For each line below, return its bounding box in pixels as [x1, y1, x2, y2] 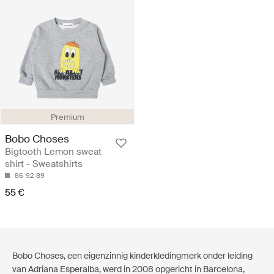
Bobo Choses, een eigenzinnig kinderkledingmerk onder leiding [12, 250, 253, 261]
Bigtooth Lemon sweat [5, 145, 102, 158]
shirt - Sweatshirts [5, 157, 83, 170]
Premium [50, 111, 84, 122]
